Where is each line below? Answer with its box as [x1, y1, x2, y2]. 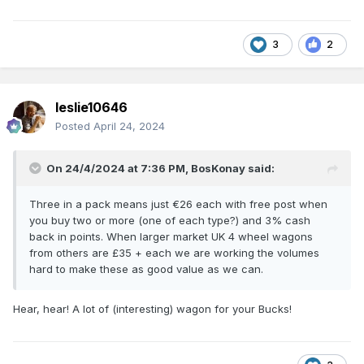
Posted [55, 119, 93, 133]
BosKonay [191, 162, 245, 175]
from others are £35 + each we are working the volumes [29, 246, 319, 260]
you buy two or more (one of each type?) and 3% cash [29, 214, 310, 227]
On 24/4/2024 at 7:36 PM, [46, 162, 191, 175]
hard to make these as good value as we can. [29, 262, 266, 276]
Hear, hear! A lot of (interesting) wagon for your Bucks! [13, 302, 292, 316]
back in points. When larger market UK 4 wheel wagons [29, 230, 313, 244]
